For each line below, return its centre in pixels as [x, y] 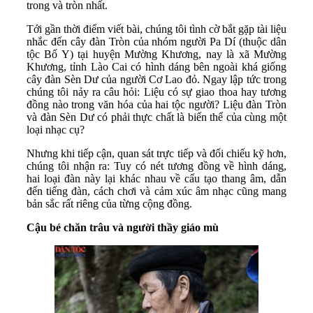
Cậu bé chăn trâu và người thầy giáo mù [123, 228]
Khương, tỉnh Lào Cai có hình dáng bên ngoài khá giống [156, 67]
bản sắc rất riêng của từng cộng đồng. [109, 204]
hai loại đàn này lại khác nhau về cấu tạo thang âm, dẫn [156, 179]
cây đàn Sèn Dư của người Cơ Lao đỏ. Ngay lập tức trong [156, 80]
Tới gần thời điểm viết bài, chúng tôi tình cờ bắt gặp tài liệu [156, 29]
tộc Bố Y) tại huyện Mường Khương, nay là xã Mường [156, 54]
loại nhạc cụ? [56, 130]
